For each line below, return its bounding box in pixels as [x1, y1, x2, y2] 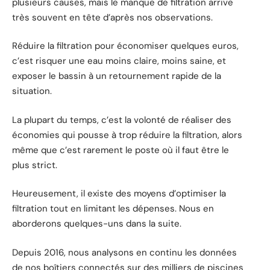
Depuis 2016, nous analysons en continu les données [12, 246, 237, 259]
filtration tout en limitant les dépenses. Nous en [12, 202, 214, 215]
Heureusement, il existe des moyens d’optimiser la [12, 187, 226, 200]
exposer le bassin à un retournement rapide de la [12, 70, 221, 83]
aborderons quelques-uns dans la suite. [12, 218, 181, 230]
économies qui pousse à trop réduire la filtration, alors [12, 128, 242, 141]
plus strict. [12, 159, 57, 171]
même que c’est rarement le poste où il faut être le [12, 143, 229, 156]
